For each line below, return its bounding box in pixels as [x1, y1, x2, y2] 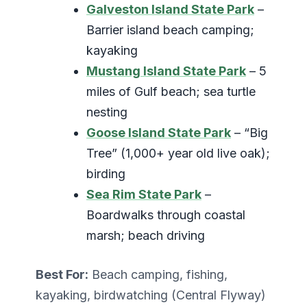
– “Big [231, 125, 268, 140]
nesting [86, 105, 127, 120]
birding [86, 167, 125, 182]
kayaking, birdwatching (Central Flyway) [36, 288, 266, 303]
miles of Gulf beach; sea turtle [86, 84, 256, 99]
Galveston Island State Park [86, 2, 254, 17]
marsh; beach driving [86, 228, 205, 243]
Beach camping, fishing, [88, 267, 228, 282]
